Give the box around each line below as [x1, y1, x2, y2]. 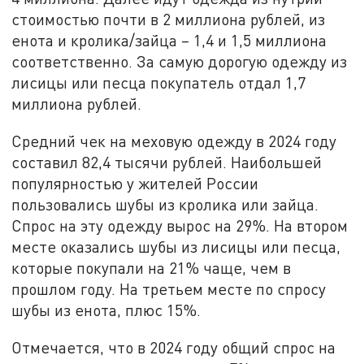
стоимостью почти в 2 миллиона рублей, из [11, 10, 326, 29]
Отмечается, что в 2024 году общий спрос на [11, 337, 336, 357]
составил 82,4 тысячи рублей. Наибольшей [11, 153, 323, 172]
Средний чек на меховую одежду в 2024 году [11, 132, 337, 151]
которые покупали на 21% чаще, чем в [11, 258, 292, 278]
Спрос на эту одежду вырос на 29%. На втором [11, 216, 349, 236]
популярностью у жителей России [11, 174, 259, 193]
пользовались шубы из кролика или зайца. [11, 195, 319, 214]
